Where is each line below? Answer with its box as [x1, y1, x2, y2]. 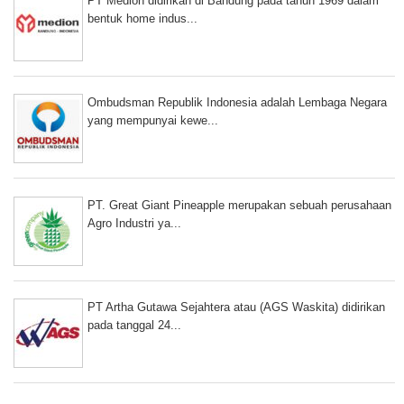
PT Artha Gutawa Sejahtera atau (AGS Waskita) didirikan [87, 299, 385, 314]
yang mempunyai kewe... [87, 114, 218, 128]
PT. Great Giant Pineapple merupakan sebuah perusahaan [87, 197, 391, 212]
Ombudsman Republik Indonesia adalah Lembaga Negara [87, 96, 387, 110]
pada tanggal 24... [87, 317, 181, 332]
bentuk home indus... [87, 12, 197, 26]
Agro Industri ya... [87, 216, 181, 230]
